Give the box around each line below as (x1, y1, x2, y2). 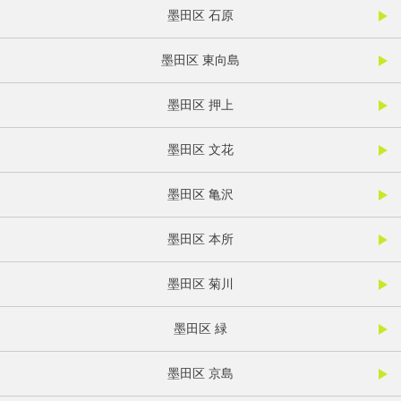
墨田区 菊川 (167, 277, 234, 292)
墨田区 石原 (167, 8, 234, 23)
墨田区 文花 (167, 142, 234, 158)
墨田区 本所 (167, 232, 234, 247)
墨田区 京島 (167, 366, 234, 381)
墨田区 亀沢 (167, 187, 234, 202)
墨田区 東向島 (161, 53, 240, 68)
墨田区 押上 (167, 98, 234, 113)
